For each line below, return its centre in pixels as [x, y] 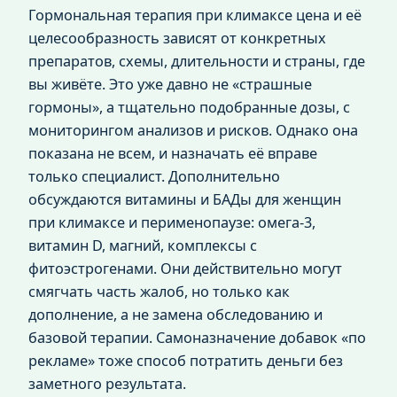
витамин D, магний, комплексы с [143, 246]
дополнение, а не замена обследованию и [175, 315]
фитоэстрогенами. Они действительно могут [185, 269]
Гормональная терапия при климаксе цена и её [195, 16]
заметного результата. [107, 384]
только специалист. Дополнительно [154, 177]
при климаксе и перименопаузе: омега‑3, [172, 223]
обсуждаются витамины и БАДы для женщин [185, 200]
